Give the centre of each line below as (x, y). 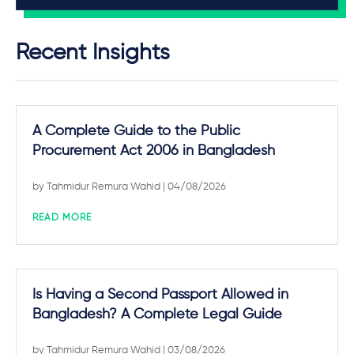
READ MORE (62, 218)
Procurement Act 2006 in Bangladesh (154, 151)
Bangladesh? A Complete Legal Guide (157, 314)
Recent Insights (93, 53)
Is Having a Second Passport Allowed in (160, 295)
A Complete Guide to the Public (136, 131)
